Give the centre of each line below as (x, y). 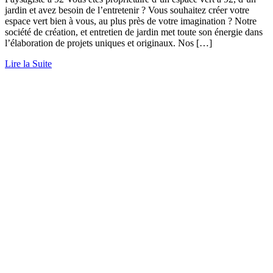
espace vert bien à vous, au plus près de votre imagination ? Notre (131, 21)
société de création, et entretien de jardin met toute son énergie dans (134, 32)
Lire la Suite (28, 64)
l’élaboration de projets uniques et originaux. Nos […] (108, 43)
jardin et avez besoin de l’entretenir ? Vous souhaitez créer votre (127, 10)
